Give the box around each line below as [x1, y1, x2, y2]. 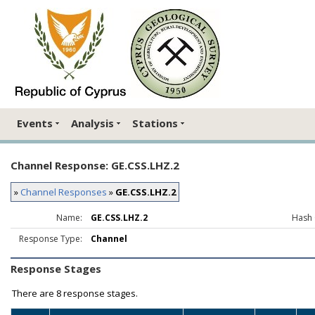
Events [17, 116, 53, 131]
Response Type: [19, 232, 82, 245]
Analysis [71, 116, 114, 131]
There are [12, 286, 54, 300]
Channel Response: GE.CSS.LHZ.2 [11, 157, 179, 172]
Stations [132, 116, 178, 131]
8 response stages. [54, 286, 138, 300]
